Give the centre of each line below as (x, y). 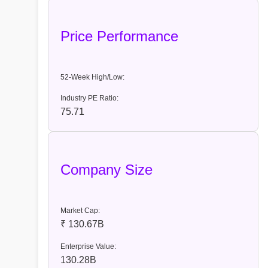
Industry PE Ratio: (89, 98)
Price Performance (119, 36)
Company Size (106, 170)
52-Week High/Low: (92, 77)
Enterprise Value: (88, 247)
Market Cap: (80, 211)
